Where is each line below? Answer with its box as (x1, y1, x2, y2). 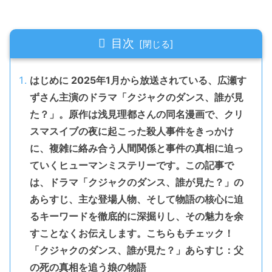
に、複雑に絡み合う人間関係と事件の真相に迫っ (30, 142, 243, 155)
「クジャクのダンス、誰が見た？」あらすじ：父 (30, 244, 243, 257)
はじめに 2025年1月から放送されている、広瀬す (30, 74, 246, 87)
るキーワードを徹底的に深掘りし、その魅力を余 (30, 210, 243, 223)
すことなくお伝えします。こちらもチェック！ (30, 227, 234, 240)
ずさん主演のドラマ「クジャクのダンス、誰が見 (30, 91, 243, 104)
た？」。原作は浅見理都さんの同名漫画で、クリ (30, 108, 243, 121)
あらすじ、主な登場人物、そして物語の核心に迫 (30, 193, 243, 206)
